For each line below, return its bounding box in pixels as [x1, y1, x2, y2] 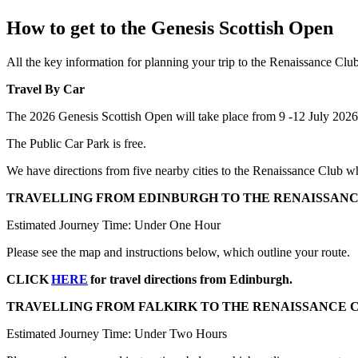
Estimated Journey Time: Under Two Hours [6, 326, 227, 340]
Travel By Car [6, 82, 85, 96]
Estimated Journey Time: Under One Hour [6, 217, 221, 232]
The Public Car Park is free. [6, 136, 146, 150]
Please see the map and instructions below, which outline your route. [6, 245, 350, 259]
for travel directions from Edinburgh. [88, 272, 292, 286]
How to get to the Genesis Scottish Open [6, 17, 333, 38]
